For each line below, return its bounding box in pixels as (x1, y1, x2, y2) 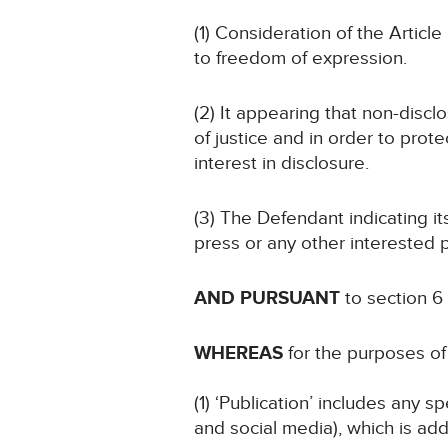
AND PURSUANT (194, 287, 341, 311)
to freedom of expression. (194, 47, 408, 71)
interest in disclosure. (194, 152, 370, 176)
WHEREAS (194, 342, 289, 366)
